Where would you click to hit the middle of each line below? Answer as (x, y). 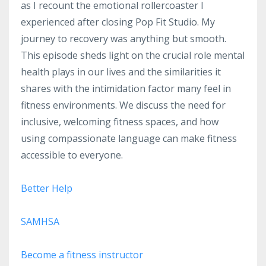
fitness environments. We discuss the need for (123, 105)
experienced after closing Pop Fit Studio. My (118, 22)
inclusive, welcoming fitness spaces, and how (120, 121)
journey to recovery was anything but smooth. (123, 38)
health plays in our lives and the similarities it (121, 72)
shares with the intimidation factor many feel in (126, 88)
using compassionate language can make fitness (129, 138)
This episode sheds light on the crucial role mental (133, 55)
